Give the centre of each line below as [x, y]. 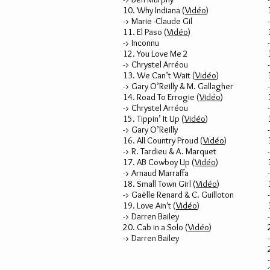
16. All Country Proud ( [163, 140]
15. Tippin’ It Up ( [154, 119]
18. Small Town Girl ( [159, 184]
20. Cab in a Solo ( [155, 227]
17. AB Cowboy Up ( [159, 162]
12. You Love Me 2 [156, 54]
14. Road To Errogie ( [161, 97]
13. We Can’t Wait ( [159, 75]
